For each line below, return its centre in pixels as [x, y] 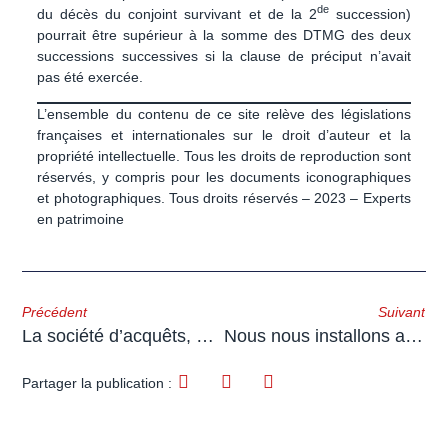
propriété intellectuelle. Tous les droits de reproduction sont [224, 155]
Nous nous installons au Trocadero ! [413, 336]
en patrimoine [81, 218]
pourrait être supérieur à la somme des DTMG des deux [224, 34]
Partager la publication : [97, 382]
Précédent [55, 312]
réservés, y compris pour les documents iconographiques [224, 176]
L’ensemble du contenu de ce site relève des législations [224, 113]
